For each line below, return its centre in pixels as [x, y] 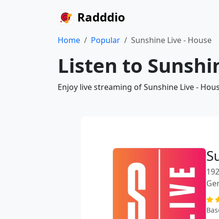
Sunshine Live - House [171, 40]
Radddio [101, 17]
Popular [106, 40]
